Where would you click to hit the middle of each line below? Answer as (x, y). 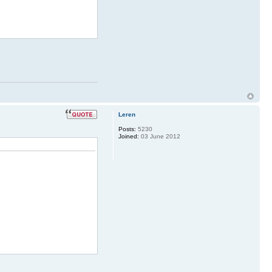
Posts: (127, 129)
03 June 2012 (159, 137)
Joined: (128, 137)
